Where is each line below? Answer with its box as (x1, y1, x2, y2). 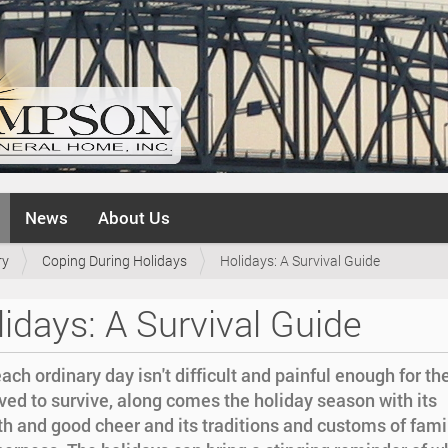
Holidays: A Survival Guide (220, 251, 380, 270)
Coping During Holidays (42, 251, 187, 270)
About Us (98, 206, 170, 229)
